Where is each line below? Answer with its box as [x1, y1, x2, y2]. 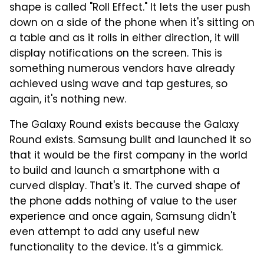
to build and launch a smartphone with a [9, 163, 220, 180]
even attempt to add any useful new [9, 225, 199, 241]
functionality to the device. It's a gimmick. [9, 240, 223, 256]
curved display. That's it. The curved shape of [9, 179, 240, 195]
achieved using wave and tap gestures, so [9, 77, 227, 93]
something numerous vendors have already [9, 61, 235, 78]
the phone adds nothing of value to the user [9, 194, 237, 210]
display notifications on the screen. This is [9, 46, 222, 62]
